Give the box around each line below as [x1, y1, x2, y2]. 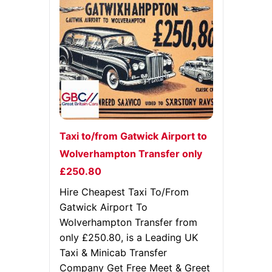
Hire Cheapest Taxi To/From [59, 186, 189, 198]
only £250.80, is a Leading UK [59, 231, 198, 243]
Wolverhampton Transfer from [59, 216, 197, 228]
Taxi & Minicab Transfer [59, 246, 167, 259]
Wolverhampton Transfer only [59, 148, 202, 160]
